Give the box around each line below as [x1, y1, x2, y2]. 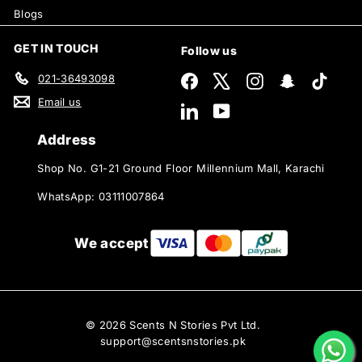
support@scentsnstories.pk [100, 334, 246, 347]
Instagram [262, 72, 314, 86]
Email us [38, 95, 82, 108]
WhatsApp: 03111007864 [37, 189, 165, 203]
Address [37, 131, 97, 148]
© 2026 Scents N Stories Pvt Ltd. [85, 318, 261, 331]
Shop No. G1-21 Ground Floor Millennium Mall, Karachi [37, 161, 325, 175]
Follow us [181, 43, 238, 57]
